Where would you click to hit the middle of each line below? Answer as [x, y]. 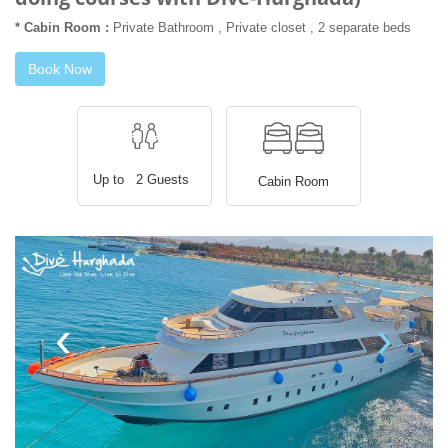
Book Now [60, 69]
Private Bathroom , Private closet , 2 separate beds [260, 28]
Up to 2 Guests [144, 180]
